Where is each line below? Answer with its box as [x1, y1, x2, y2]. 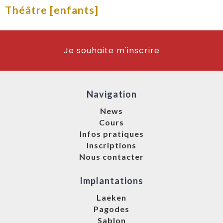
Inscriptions [87, 140, 136, 150]
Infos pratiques [79, 129, 144, 139]
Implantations [80, 175, 143, 187]
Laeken [97, 193, 126, 203]
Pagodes [94, 204, 129, 214]
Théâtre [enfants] [5, 3, 99, 16]
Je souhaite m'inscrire [63, 45, 160, 57]
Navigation [86, 89, 137, 100]
